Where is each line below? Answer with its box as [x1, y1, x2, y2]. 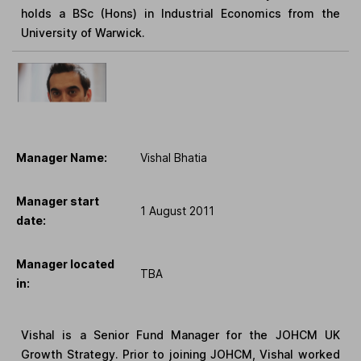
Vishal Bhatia [140, 150, 207, 164]
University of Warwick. [21, 25, 146, 39]
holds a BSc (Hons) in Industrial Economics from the [21, 6, 340, 20]
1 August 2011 [140, 203, 214, 218]
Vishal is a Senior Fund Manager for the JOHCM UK [21, 327, 340, 342]
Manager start [16, 193, 99, 208]
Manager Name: [16, 150, 107, 164]
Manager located [16, 256, 114, 271]
